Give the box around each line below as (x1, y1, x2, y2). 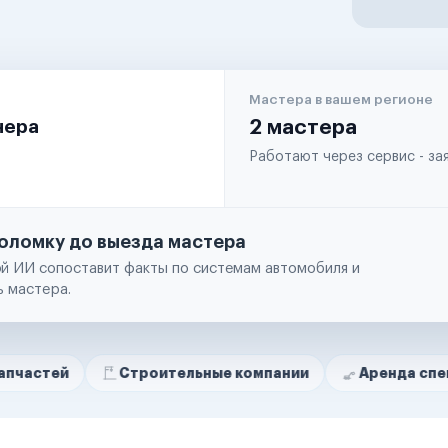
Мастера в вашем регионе (249, 93, 433, 106)
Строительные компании (30, 366, 221, 380)
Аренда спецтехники (270, 366, 429, 380)
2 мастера (249, 117, 357, 138)
